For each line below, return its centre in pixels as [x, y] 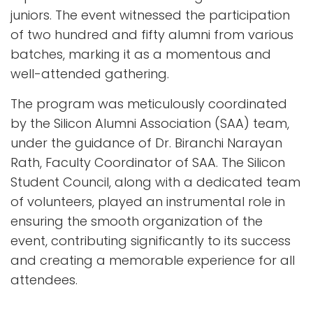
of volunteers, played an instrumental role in [148, 201]
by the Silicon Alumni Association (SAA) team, [150, 123]
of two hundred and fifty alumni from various [152, 34]
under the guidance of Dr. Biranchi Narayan [146, 143]
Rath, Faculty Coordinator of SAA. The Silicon [148, 162]
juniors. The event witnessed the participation [150, 15]
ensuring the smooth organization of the [137, 221]
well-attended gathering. [90, 73]
